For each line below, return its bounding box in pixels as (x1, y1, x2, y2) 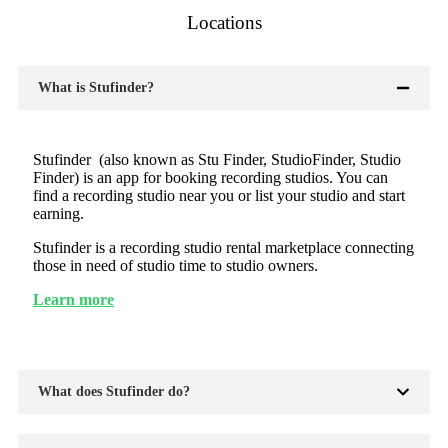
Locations (186, 11, 262, 33)
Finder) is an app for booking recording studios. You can (33, 168, 388, 186)
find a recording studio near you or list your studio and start (33, 186, 405, 204)
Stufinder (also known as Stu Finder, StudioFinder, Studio (33, 150, 401, 168)
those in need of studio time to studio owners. (33, 256, 318, 274)
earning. (33, 204, 84, 222)
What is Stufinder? (38, 79, 154, 95)
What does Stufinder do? (38, 383, 190, 399)
